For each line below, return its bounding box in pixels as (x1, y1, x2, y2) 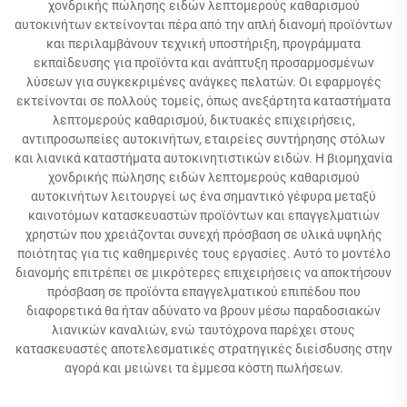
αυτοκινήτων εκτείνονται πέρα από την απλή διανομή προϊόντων (15, 17, 392, 32)
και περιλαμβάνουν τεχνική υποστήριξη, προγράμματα (46, 36, 361, 51)
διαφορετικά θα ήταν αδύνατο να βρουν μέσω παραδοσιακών (26, 303, 381, 318)
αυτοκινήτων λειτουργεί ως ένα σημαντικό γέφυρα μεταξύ (31, 189, 376, 203)
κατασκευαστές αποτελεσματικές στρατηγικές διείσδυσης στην (15, 342, 392, 356)
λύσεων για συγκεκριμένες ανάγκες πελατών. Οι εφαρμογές (25, 74, 382, 89)
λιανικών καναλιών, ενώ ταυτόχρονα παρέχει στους (52, 323, 355, 337)
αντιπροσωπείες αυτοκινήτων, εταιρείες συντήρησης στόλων (22, 132, 385, 146)
